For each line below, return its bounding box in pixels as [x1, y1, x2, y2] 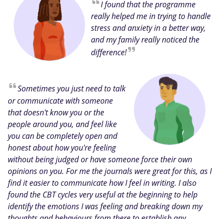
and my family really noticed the [91, 34, 199, 45]
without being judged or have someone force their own [8, 153, 192, 165]
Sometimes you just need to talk [18, 83, 126, 94]
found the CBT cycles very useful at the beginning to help [8, 189, 197, 200]
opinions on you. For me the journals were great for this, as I [8, 165, 212, 176]
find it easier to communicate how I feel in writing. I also [8, 177, 197, 188]
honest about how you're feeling [8, 142, 116, 153]
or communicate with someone [8, 95, 113, 106]
